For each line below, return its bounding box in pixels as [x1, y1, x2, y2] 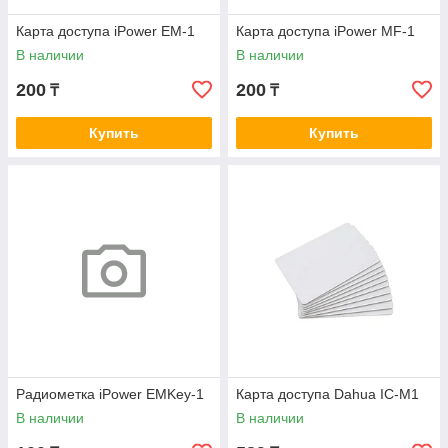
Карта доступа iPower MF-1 [236, 23, 415, 39]
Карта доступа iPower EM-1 [16, 23, 195, 39]
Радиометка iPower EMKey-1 [16, 386, 204, 402]
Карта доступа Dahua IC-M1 [236, 386, 419, 402]
